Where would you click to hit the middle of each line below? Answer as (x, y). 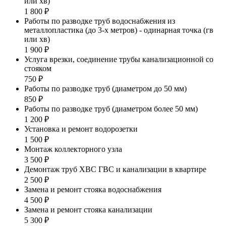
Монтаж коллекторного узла (73, 149)
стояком (38, 68)
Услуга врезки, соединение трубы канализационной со (119, 59)
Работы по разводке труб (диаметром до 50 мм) (105, 88)
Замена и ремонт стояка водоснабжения (93, 189)
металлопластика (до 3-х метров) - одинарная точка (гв (119, 30)
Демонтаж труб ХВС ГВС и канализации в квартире (115, 169)
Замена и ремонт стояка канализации (88, 209)
